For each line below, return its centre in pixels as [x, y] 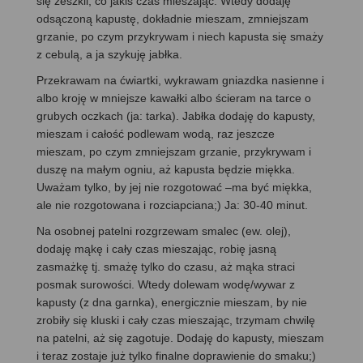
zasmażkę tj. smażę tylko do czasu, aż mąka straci [166, 266]
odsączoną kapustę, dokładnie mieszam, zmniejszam [173, 18]
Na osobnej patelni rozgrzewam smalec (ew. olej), [164, 231]
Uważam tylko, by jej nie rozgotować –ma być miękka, [174, 187]
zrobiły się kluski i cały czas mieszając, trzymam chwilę [176, 320]
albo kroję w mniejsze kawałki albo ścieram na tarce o [174, 98]
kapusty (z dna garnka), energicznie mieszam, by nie [172, 302]
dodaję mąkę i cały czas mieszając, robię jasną [156, 248]
